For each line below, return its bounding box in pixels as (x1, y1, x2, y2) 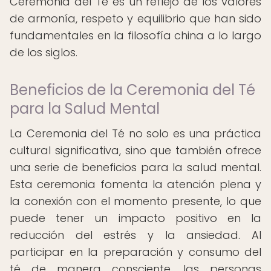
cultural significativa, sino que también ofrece (10, 143, 261, 158)
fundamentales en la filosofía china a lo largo (10, 28, 261, 43)
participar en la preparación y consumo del (10, 244, 261, 260)
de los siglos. (10, 45, 77, 60)
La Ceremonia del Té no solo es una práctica (10, 126, 261, 141)
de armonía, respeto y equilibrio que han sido (10, 11, 261, 26)
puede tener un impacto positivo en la (10, 211, 261, 226)
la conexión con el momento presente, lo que (10, 194, 261, 209)
